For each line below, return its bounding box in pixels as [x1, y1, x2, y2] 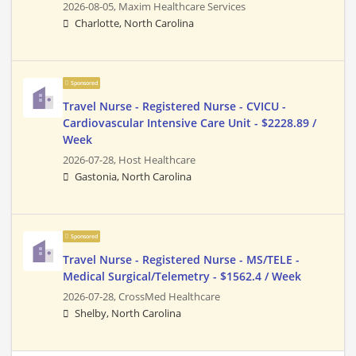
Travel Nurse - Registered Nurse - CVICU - [63, 99, 286, 114]
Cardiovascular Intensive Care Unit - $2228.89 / [63, 115, 316, 131]
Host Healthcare [118, 153, 195, 168]
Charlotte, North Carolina [75, 17, 194, 31]
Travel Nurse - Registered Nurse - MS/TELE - [63, 252, 300, 268]
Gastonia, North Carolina [75, 170, 192, 184]
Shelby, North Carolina [75, 307, 181, 321]
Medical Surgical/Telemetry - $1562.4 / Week [63, 269, 301, 284]
